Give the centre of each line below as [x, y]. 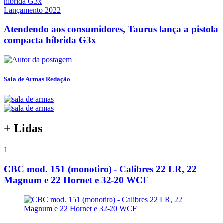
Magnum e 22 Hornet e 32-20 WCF [76, 180]
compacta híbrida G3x [50, 40]
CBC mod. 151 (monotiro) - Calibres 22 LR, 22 [100, 169]
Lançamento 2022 [32, 10]
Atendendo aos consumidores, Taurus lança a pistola [111, 29]
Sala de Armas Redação [37, 79]
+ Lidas [23, 129]
